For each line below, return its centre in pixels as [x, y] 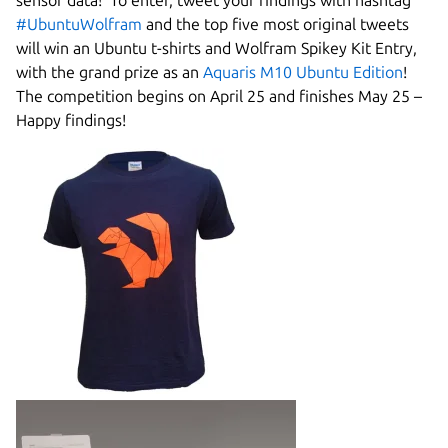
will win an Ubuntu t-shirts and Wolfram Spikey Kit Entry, [216, 48]
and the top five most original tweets [275, 24]
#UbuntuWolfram [79, 24]
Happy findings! [71, 120]
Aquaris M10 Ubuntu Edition [303, 72]
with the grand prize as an [109, 72]
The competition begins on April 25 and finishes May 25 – [219, 96]
